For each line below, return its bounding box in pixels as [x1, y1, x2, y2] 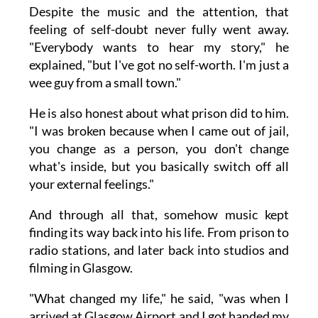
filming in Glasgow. [28, 259, 133, 275]
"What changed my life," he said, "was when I [28, 290, 290, 306]
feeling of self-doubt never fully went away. [28, 21, 290, 37]
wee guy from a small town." [28, 74, 181, 90]
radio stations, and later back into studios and [28, 241, 290, 258]
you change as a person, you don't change [28, 140, 290, 156]
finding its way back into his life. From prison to [28, 224, 290, 240]
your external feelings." [28, 175, 154, 192]
